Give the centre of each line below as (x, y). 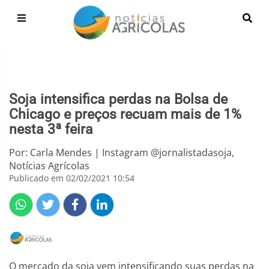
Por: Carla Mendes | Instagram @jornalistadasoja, (122, 153)
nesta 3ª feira (51, 129)
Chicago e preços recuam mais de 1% (125, 114)
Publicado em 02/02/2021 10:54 (72, 178)
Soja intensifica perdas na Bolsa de (118, 99)
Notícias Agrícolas (49, 166)
